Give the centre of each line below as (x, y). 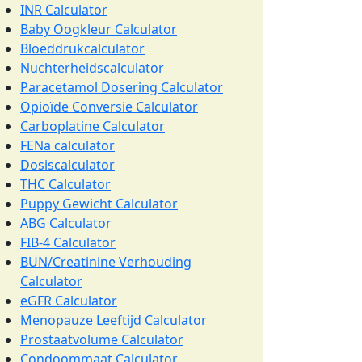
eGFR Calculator (69, 301)
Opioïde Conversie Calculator (109, 107)
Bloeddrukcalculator (82, 48)
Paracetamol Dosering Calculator (122, 87)
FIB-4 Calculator (68, 242)
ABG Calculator (66, 223)
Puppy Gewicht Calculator (99, 204)
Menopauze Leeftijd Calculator (114, 320)
